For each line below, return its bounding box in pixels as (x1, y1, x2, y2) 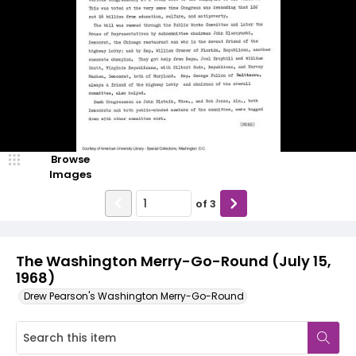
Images (48, 167, 91, 182)
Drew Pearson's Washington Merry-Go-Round (24, 289, 244, 303)
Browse (50, 152, 90, 167)
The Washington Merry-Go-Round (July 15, (16, 251, 331, 271)
